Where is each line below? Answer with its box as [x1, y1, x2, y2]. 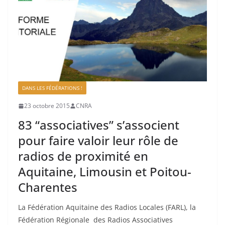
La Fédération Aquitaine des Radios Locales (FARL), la [18, 202, 196, 212]
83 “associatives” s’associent [18, 117, 179, 134]
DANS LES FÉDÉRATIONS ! [22, 84, 82, 92]
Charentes [18, 179, 77, 196]
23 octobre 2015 [24, 101, 70, 110]
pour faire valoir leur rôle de [18, 132, 178, 149]
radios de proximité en [18, 148, 148, 165]
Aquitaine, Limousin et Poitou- [18, 163, 191, 180]
